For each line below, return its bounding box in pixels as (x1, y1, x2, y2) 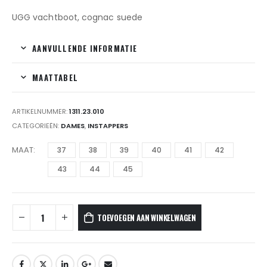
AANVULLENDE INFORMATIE (32, 42, 138, 54)
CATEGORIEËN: (12, 120, 61, 131)
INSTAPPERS (88, 120, 128, 131)
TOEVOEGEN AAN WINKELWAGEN (97, 212, 197, 224)
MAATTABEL (32, 71, 79, 83)
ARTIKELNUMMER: (12, 107, 69, 117)
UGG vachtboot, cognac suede (12, 11, 142, 23)
